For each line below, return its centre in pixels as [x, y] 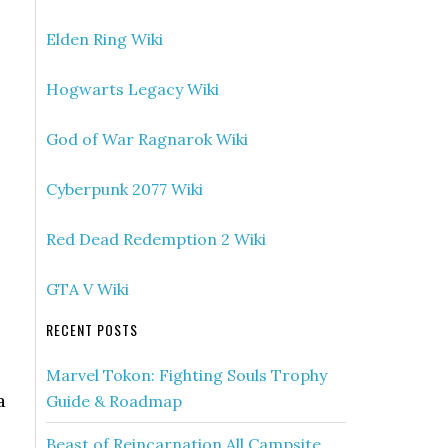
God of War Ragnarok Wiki [147, 139]
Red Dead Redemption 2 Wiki [156, 239]
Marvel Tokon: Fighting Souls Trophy [186, 375]
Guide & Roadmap [114, 401]
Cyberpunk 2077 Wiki [124, 189]
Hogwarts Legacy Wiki [132, 89]
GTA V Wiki [87, 289]
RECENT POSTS [92, 329]
